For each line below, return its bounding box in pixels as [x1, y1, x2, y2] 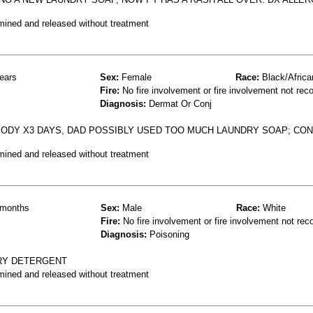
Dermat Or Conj [146, 98, 212, 109]
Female [119, 71, 152, 82]
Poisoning [147, 228, 189, 240]
